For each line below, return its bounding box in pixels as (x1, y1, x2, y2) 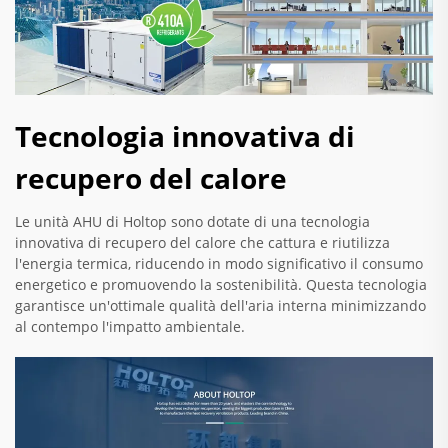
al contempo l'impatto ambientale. (15, 316, 245, 336)
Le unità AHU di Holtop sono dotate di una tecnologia (15, 211, 370, 231)
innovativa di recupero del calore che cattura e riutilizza (15, 232, 390, 252)
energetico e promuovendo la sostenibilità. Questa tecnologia (15, 274, 427, 294)
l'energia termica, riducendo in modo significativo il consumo (15, 253, 423, 273)
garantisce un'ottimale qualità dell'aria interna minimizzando (15, 295, 426, 315)
